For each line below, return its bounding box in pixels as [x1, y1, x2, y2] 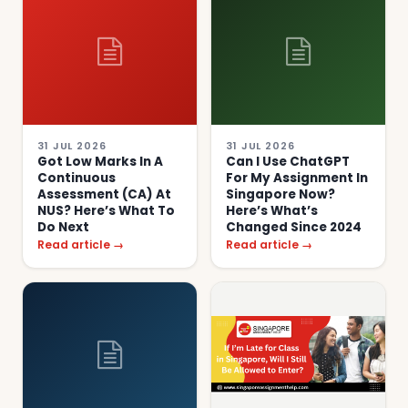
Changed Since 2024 [226, 218, 362, 236]
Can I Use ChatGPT [226, 152, 350, 170]
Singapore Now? [226, 185, 335, 203]
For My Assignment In [226, 168, 368, 187]
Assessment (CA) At [37, 185, 171, 203]
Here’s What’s [226, 201, 318, 219]
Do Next [37, 218, 89, 236]
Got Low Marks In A [37, 152, 163, 170]
